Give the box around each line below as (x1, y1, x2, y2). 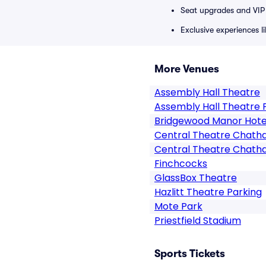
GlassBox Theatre (154, 171, 237, 185)
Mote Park (154, 199, 202, 213)
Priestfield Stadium (154, 214, 241, 227)
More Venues (154, 63, 219, 75)
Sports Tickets (154, 248, 225, 259)
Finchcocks (154, 157, 207, 170)
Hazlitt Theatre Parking (154, 185, 262, 199)
